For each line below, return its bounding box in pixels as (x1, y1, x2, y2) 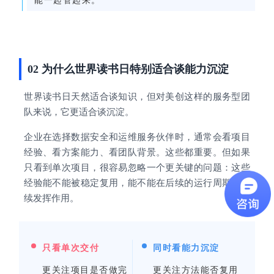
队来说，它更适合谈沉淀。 (24, 107, 135, 117)
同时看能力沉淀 (153, 243, 220, 253)
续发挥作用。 (24, 193, 80, 204)
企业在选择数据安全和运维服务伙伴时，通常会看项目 (24, 132, 250, 143)
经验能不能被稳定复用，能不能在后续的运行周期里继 (24, 178, 250, 188)
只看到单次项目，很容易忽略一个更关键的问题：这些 (24, 163, 250, 173)
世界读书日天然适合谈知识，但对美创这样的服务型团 (24, 92, 250, 102)
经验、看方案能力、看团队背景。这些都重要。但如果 (24, 147, 250, 158)
